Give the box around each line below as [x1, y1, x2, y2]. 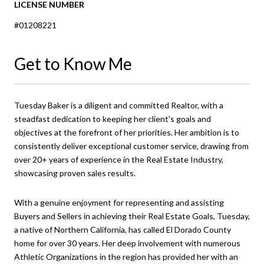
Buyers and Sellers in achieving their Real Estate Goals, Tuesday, [14, 210, 250, 221]
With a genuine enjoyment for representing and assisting [14, 197, 224, 207]
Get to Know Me [14, 53, 132, 74]
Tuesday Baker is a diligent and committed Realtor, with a [14, 100, 223, 110]
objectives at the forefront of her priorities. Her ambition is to [14, 127, 239, 137]
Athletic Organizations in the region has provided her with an [14, 251, 238, 262]
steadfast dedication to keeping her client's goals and [14, 113, 211, 124]
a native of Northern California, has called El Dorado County [14, 224, 231, 235]
